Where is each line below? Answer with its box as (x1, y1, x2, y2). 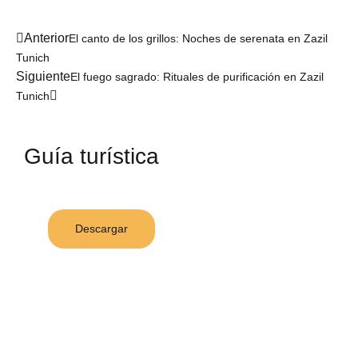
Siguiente (16, 69, 70, 83)
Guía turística (24, 143, 159, 169)
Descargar (75, 221, 128, 235)
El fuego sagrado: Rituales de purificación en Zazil (70, 70, 324, 83)
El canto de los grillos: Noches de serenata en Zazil (69, 31, 328, 45)
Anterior (24, 30, 69, 45)
